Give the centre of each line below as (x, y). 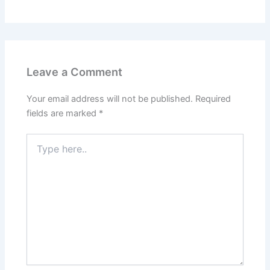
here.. (37, 151)
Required (213, 99)
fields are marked (63, 114)
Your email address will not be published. (110, 99)
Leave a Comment (75, 71)
